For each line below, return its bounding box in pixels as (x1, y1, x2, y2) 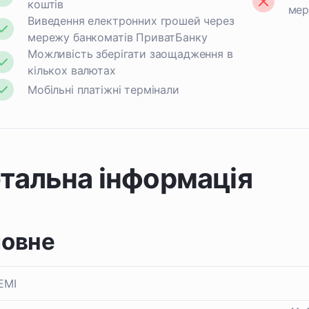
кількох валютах (28, 63, 116, 77)
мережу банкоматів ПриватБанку (28, 30, 208, 44)
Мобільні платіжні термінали (28, 83, 179, 97)
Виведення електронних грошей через (28, 14, 235, 28)
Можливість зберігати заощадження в (28, 47, 233, 61)
